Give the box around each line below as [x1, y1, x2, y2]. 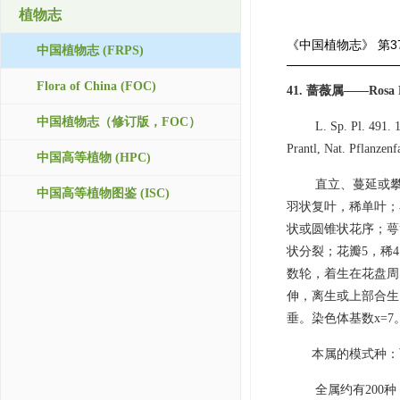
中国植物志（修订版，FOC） [37, 115, 201, 129]
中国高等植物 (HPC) [37, 151, 151, 164]
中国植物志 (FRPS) [37, 44, 144, 57]
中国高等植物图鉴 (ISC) [37, 187, 170, 200]
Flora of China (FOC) [37, 79, 156, 93]
